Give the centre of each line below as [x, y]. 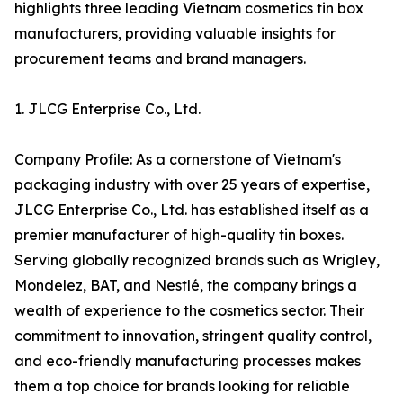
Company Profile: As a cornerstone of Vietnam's [178, 160]
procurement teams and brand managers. [160, 59]
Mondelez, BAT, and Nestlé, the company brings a [186, 286]
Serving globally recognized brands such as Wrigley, [197, 260]
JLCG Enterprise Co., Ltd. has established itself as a [192, 210]
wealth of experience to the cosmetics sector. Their [189, 311]
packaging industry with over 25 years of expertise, [192, 185]
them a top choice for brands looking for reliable [182, 386]
